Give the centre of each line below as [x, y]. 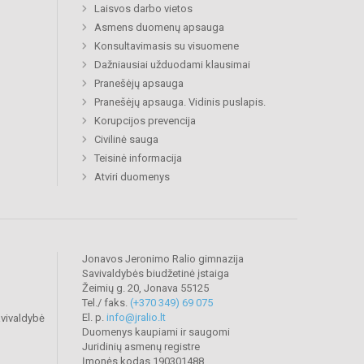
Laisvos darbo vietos [143, 8]
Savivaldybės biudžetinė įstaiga [156, 273]
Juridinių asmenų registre [141, 346]
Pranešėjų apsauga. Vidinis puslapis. [180, 102]
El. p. [94, 317]
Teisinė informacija [138, 158]
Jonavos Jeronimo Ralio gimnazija [163, 258]
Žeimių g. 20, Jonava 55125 [145, 288]
